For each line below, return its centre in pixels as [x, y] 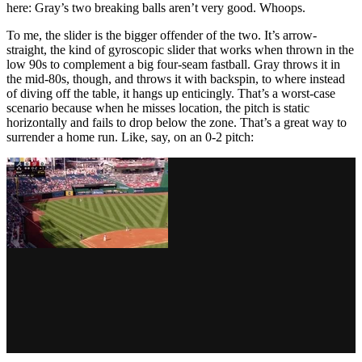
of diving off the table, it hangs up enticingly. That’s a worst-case [171, 94]
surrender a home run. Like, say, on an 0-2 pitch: [130, 137]
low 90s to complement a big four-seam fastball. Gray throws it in [173, 65]
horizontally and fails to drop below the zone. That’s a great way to [177, 123]
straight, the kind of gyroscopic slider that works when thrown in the [180, 50]
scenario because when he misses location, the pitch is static [158, 108]
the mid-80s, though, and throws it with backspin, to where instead [176, 79]
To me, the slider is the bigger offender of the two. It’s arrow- [162, 36]
